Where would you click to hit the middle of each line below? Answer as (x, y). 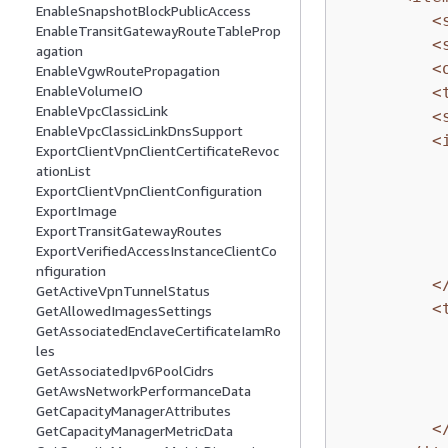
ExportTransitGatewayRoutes (129, 231)
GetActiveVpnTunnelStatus (123, 291)
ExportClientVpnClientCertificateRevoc (157, 151)
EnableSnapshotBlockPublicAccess (143, 11)
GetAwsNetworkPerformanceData (143, 391)
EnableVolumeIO (89, 91)
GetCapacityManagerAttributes (133, 411)
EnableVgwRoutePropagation (128, 71)
